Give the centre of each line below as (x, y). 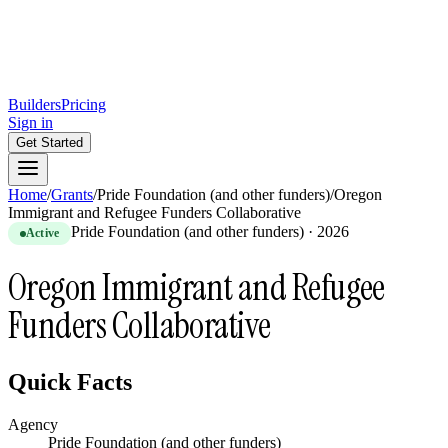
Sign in (30, 122)
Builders (34, 104)
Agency (33, 425)
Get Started (49, 142)
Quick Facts (70, 382)
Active (43, 233)
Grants (72, 194)
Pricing (83, 104)
